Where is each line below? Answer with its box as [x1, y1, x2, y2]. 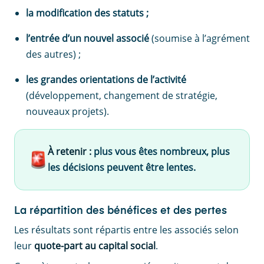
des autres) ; [26, 48, 81, 61]
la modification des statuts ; [26, 6, 148, 20]
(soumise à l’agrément [149, 32, 250, 45]
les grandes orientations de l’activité [26, 73, 186, 87]
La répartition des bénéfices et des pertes [14, 206, 227, 217]
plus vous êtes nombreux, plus [91, 145, 230, 159]
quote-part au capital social [34, 239, 156, 253]
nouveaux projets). [26, 105, 109, 118]
